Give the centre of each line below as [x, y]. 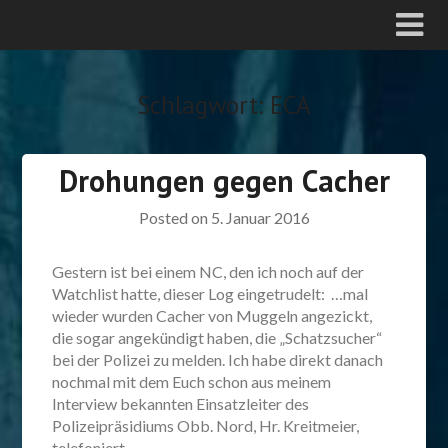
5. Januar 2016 [260, 217]
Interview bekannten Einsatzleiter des [181, 403]
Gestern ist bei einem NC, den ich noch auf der [208, 271]
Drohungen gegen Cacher [224, 180]
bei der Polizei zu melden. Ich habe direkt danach [218, 359]
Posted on [174, 217]
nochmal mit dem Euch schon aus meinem [192, 381]
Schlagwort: [203, 105]
